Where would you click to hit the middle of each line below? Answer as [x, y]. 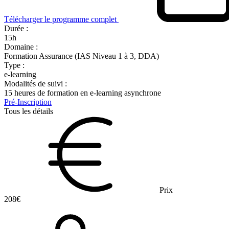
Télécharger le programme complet [60, 19]
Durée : [16, 28]
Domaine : [21, 47]
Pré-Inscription [28, 102]
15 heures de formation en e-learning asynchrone [83, 93]
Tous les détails [29, 111]
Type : [14, 65]
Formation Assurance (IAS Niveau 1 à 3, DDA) [82, 56]
